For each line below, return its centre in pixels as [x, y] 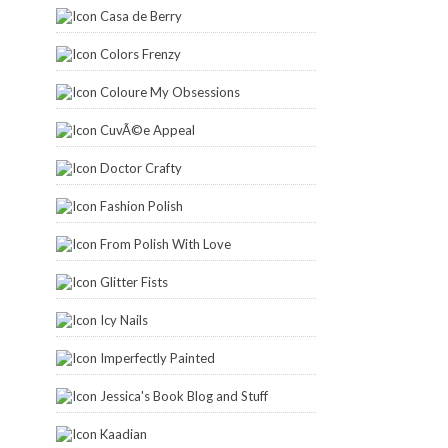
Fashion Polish [141, 206]
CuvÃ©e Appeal [147, 130]
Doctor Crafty [141, 168]
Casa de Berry [141, 16]
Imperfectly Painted [157, 358]
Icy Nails [124, 320]
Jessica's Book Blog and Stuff [184, 396]
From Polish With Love [165, 244]
